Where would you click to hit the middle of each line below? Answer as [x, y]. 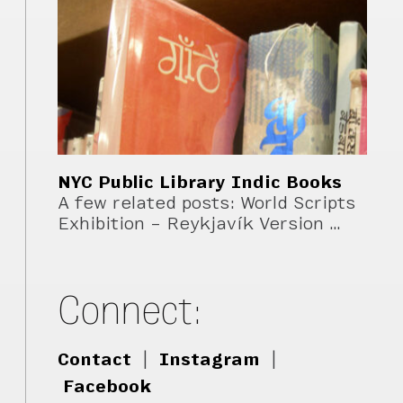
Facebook [107, 387]
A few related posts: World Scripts [207, 203]
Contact [95, 360]
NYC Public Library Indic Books [200, 183]
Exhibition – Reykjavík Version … [200, 224]
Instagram [210, 360]
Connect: [131, 309]
